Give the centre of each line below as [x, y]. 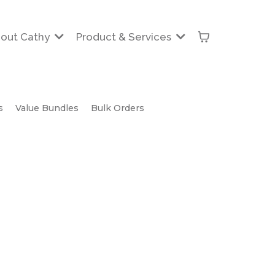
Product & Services [125, 37]
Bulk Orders [118, 108]
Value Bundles [47, 108]
